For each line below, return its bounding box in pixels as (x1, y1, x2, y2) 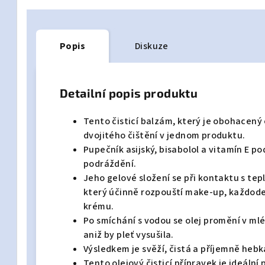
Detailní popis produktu (60, 86, 198, 100)
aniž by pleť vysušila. (83, 228, 174, 241)
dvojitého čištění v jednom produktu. (83, 129, 245, 142)
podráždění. (83, 157, 137, 170)
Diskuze (135, 40, 169, 53)
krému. (83, 200, 114, 213)
